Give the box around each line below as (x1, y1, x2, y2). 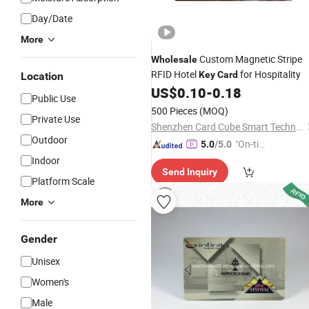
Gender (21, 232, 57, 246)
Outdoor (32, 133, 68, 146)
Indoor (32, 154, 60, 167)
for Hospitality (238, 68, 301, 81)
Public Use (32, 92, 76, 105)
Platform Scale (32, 175, 94, 188)
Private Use (32, 112, 80, 126)
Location (21, 70, 63, 83)
